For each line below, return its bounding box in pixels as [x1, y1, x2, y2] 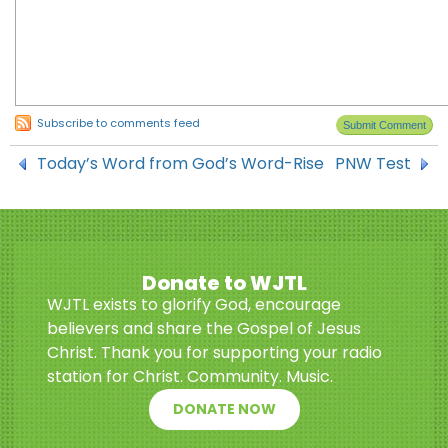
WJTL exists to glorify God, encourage [47, 293, 341, 316]
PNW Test [335, 152, 411, 175]
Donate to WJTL [141, 269, 307, 297]
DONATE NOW [172, 399, 276, 419]
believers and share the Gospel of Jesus [47, 317, 361, 340]
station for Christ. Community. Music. [47, 365, 333, 388]
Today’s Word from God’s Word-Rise [37, 152, 324, 175]
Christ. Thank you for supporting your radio [47, 341, 382, 364]
